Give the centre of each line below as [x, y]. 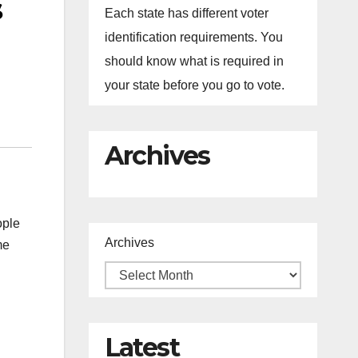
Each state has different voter [186, 13]
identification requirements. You [193, 37]
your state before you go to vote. [194, 85]
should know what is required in [194, 61]
